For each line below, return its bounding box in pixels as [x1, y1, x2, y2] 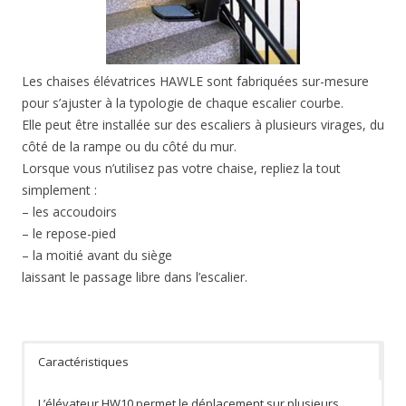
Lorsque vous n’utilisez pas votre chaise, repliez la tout [22, 159, 341, 178]
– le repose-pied [22, 225, 116, 243]
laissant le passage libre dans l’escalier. [22, 268, 247, 286]
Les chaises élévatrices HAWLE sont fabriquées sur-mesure [22, 72, 369, 91]
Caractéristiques [38, 353, 129, 371]
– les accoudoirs [22, 203, 117, 221]
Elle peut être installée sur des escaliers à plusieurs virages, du [22, 116, 384, 134]
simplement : [22, 181, 97, 199]
